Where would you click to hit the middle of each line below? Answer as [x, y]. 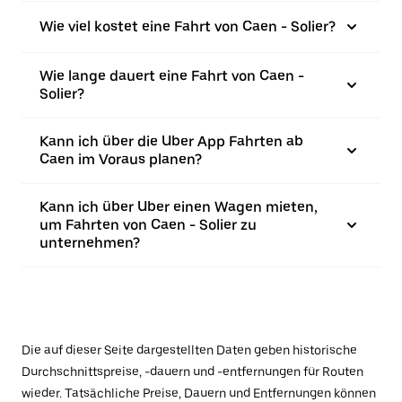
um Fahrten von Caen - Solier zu [148, 225]
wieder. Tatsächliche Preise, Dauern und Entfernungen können [199, 393]
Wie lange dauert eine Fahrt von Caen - [172, 76]
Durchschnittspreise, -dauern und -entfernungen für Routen [192, 371]
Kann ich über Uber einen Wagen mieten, [179, 207]
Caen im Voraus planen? [121, 159]
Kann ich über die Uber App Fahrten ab [171, 141]
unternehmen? [90, 243]
